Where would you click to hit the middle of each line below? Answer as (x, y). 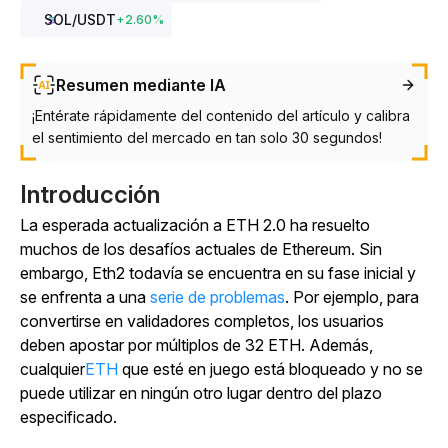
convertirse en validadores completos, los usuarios (202, 321)
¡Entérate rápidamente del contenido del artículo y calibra (221, 115)
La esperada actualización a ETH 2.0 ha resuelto (195, 225)
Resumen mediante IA (141, 85)
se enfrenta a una (85, 297)
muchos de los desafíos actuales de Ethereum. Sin (201, 249)
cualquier (52, 369)
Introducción (90, 194)
